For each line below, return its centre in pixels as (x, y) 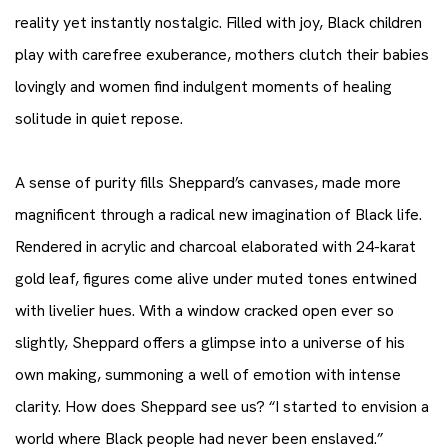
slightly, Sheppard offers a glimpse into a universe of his (210, 342)
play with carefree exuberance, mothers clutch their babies (222, 54)
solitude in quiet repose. (99, 118)
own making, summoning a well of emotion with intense (208, 374)
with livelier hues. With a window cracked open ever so (204, 310)
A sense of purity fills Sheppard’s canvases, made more (208, 182)
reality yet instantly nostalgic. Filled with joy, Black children (218, 22)
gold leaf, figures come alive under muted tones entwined (216, 278)
